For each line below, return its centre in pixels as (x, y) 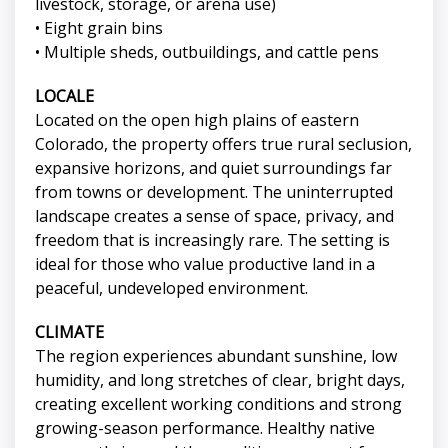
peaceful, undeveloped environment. (171, 288)
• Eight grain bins (99, 28)
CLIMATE (69, 332)
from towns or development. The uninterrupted (214, 192)
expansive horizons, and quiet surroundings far (213, 168)
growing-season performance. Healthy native (205, 428)
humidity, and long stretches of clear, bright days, (220, 380)
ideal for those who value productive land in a (205, 264)
